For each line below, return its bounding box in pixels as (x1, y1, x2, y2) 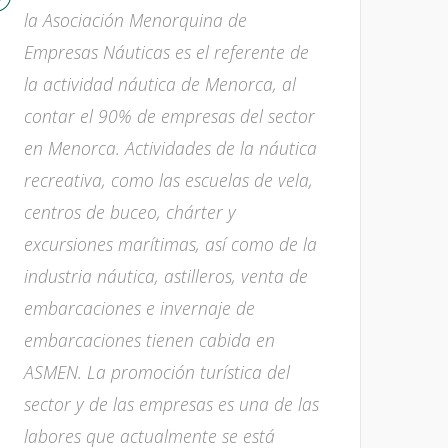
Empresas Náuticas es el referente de (24, 40, 309, 64)
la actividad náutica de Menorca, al (24, 72, 296, 96)
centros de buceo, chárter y (24, 200, 236, 224)
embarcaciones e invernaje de (24, 296, 255, 320)
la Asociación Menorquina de (24, 8, 247, 32)
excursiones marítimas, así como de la (24, 232, 317, 256)
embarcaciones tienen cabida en (24, 328, 275, 352)
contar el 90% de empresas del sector (24, 104, 315, 128)
